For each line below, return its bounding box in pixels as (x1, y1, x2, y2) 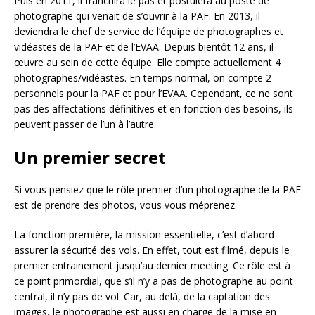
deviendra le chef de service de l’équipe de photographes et (14, 24, 283, 38)
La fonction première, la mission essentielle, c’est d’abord (14, 227, 274, 241)
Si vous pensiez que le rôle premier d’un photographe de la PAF (14, 182, 301, 196)
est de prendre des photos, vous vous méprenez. (14, 198, 237, 212)
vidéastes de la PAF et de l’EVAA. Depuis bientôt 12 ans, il (14, 39, 274, 53)
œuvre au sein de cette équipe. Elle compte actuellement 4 (14, 55, 281, 69)
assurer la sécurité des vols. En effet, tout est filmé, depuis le (14, 243, 290, 257)
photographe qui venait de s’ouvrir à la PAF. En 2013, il (14, 8, 260, 22)
